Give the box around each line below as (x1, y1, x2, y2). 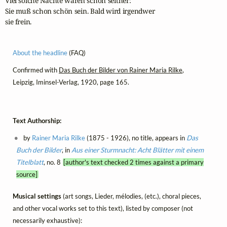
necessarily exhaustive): (13, 216, 82, 224)
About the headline (13, 48, 67, 57)
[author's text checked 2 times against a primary (63, 158, 204, 167)
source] (16, 170, 37, 179)
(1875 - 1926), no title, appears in (85, 134, 187, 142)
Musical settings (13, 192, 63, 200)
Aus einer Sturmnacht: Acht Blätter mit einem (71, 146, 204, 155)
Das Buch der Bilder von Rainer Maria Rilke (59, 65, 182, 74)
